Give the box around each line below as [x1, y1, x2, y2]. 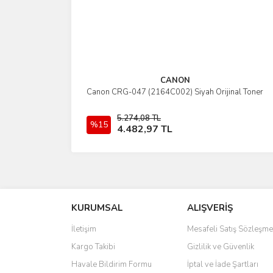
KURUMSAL [71, 201, 122, 214]
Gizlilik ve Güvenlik [187, 241, 254, 252]
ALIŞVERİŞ [187, 201, 233, 214]
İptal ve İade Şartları [187, 258, 258, 270]
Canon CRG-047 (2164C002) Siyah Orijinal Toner [87, 86, 263, 97]
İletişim [71, 223, 96, 235]
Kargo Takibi [71, 241, 115, 252]
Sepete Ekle [157, 119, 205, 130]
